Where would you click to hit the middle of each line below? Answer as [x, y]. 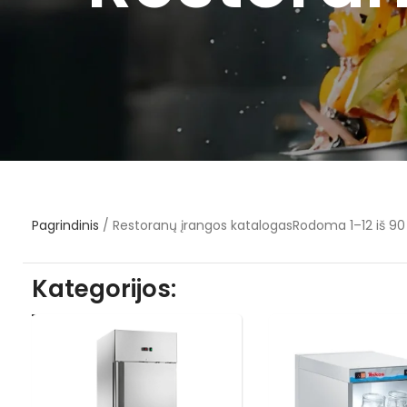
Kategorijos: [104, 289]
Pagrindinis [65, 225]
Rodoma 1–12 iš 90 [349, 225]
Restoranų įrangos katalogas [203, 225]
